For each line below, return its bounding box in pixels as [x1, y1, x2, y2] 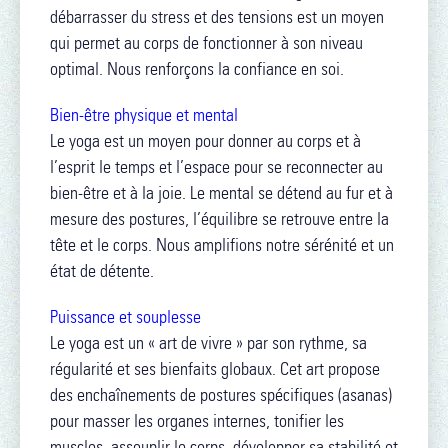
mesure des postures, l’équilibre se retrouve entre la [50, 208, 389, 230]
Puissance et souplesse [50, 306, 201, 328]
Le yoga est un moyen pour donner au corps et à [50, 130, 361, 152]
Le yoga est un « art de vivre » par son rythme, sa [50, 332, 367, 354]
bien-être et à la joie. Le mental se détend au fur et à [50, 182, 393, 204]
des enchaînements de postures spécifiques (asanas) [50, 384, 392, 406]
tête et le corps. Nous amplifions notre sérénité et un [50, 234, 394, 256]
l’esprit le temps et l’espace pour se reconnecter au [50, 156, 383, 178]
